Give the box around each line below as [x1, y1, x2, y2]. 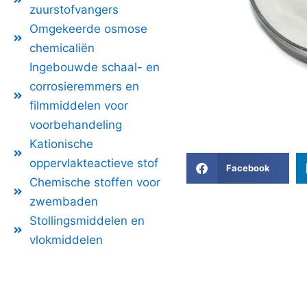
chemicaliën [29, 40, 95, 55]
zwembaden [29, 194, 98, 208]
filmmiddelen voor [29, 98, 128, 112]
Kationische [29, 136, 93, 151]
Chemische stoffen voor [29, 175, 160, 189]
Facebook [226, 162, 271, 174]
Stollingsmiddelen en [29, 213, 145, 228]
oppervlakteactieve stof [29, 156, 158, 170]
